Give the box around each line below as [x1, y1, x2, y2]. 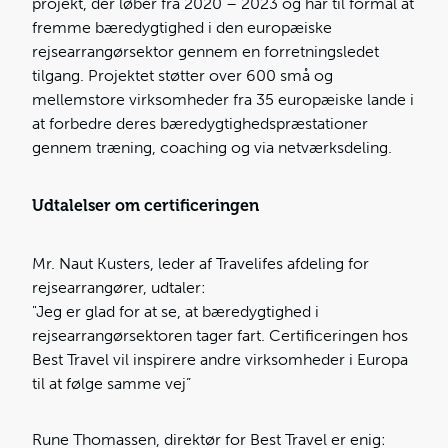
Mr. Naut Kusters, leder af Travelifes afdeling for [32, 253, 369, 273]
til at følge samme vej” [32, 373, 191, 393]
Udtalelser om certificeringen [32, 196, 259, 215]
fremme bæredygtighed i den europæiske [32, 17, 332, 37]
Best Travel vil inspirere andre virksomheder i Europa [32, 349, 408, 369]
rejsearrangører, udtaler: [32, 277, 206, 297]
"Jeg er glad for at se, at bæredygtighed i [32, 301, 319, 321]
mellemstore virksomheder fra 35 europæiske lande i [32, 89, 414, 109]
